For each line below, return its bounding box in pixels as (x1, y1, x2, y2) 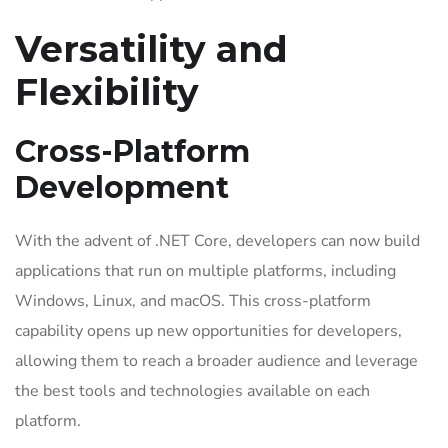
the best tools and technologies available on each (15, 380, 370, 402)
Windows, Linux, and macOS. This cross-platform (15, 290, 371, 312)
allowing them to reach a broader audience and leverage (15, 350, 418, 372)
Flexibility (15, 70, 199, 114)
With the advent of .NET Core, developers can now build (15, 230, 420, 252)
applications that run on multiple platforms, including (15, 260, 396, 282)
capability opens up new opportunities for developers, (15, 320, 402, 342)
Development (15, 169, 229, 206)
